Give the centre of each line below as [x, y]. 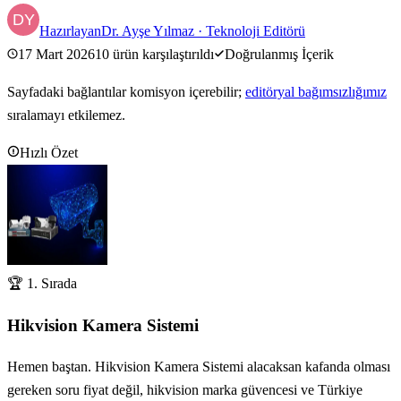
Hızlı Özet [49, 152]
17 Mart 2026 [56, 54]
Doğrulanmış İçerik [279, 54]
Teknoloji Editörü [256, 30]
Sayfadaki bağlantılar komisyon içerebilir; [124, 91]
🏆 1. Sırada [42, 283]
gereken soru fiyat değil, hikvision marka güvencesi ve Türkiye [185, 390]
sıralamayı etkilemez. [66, 115]
